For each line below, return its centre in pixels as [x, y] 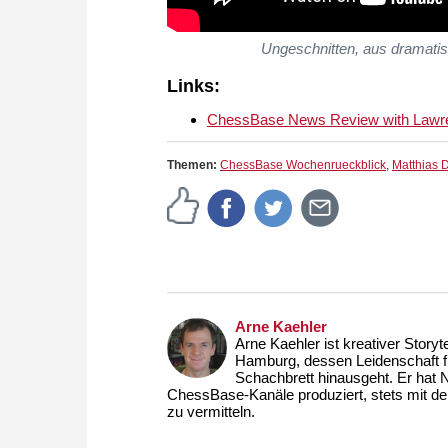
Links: [193, 86]
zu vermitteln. [211, 412]
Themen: [193, 165]
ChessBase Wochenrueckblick [303, 165]
